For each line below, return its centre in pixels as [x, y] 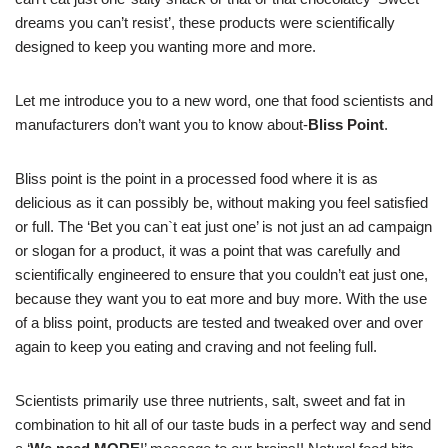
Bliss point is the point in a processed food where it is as [196, 178]
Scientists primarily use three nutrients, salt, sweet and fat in [210, 400]
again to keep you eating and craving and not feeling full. [196, 346]
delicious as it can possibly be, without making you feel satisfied [221, 202]
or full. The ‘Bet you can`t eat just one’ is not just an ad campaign [223, 226]
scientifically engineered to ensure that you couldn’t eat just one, [221, 274]
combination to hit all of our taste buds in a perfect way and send [223, 424]
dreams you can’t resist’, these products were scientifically [205, 22]
